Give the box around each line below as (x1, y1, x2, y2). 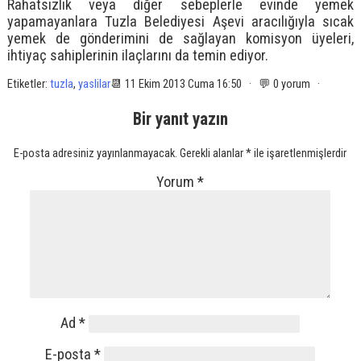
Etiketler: (6, 77, 50, 92)
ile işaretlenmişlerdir (251, 145, 347, 160)
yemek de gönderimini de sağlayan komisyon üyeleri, (6, 30, 355, 48)
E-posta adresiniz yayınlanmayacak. (14, 145, 178, 160)
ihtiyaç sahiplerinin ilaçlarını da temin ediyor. (6, 47, 268, 64)
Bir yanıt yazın (132, 108, 228, 129)
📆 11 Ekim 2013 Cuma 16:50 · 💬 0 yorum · (110, 77, 325, 92)
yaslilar (77, 77, 110, 92)
